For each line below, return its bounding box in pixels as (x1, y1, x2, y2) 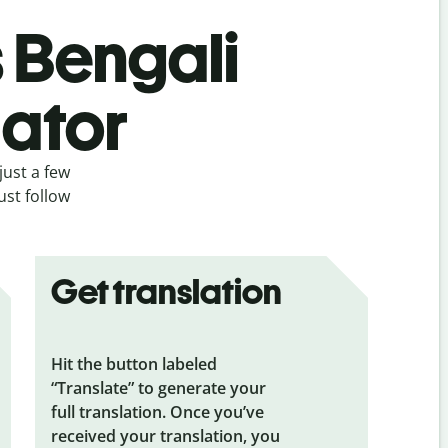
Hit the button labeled (50, 352, 217, 375)
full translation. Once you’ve (50, 400, 264, 423)
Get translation (50, 269, 282, 313)
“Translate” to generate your (50, 376, 266, 399)
